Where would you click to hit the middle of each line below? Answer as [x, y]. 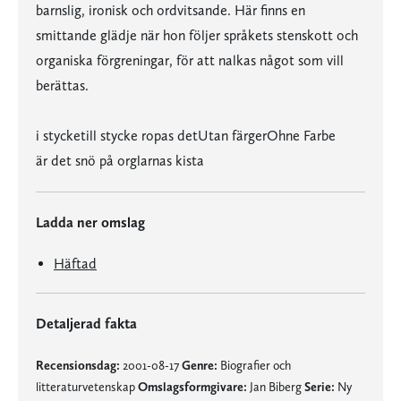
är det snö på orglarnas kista [120, 161]
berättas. [62, 85]
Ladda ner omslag [90, 222]
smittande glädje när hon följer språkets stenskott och [197, 35]
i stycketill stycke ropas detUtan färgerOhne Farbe [186, 136]
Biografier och [254, 365]
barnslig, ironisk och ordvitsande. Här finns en [171, 10]
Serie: [320, 387]
